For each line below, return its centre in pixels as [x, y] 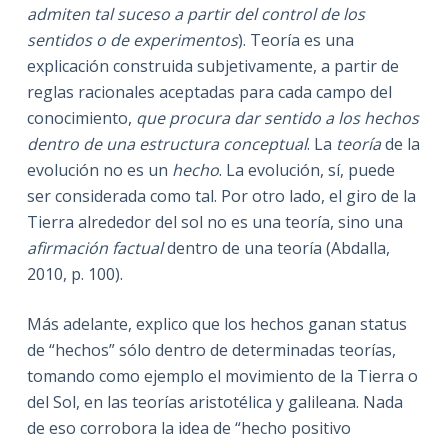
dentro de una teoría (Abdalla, [276, 247]
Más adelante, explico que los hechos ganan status [216, 323]
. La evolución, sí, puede [306, 169]
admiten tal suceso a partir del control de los [195, 13]
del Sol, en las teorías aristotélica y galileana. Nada [214, 401]
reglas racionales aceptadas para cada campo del [209, 91]
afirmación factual [94, 247]
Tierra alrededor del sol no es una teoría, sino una [214, 221]
